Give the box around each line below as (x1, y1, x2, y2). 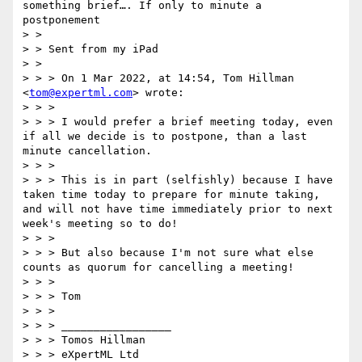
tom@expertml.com (29, 86, 133, 99)
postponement (23, 14, 100, 27)
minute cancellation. (23, 145, 152, 158)
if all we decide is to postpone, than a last (23, 130, 307, 143)
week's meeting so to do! (23, 217, 178, 230)
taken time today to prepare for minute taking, (23, 188, 320, 201)
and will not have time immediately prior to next (23, 203, 333, 216)
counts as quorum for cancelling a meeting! (23, 261, 294, 274)
